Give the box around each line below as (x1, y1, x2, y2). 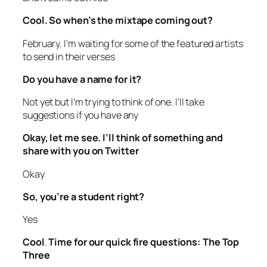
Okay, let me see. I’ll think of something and (23, 131, 223, 145)
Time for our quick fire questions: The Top (48, 235, 240, 249)
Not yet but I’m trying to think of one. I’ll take (23, 95, 205, 109)
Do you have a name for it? (23, 72, 142, 86)
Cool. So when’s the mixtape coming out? (23, 14, 213, 27)
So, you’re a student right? (23, 190, 145, 203)
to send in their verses (23, 49, 115, 63)
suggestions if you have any (23, 108, 141, 122)
